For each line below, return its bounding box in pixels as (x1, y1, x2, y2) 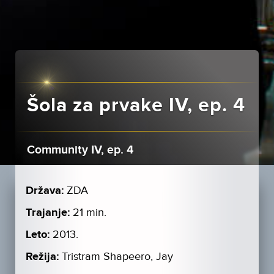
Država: (25, 184, 64, 198)
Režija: (25, 250, 59, 264)
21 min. (72, 206, 106, 220)
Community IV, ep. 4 (26, 143, 133, 158)
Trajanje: (25, 206, 70, 220)
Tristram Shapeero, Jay (61, 250, 173, 264)
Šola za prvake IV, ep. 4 (26, 94, 245, 118)
